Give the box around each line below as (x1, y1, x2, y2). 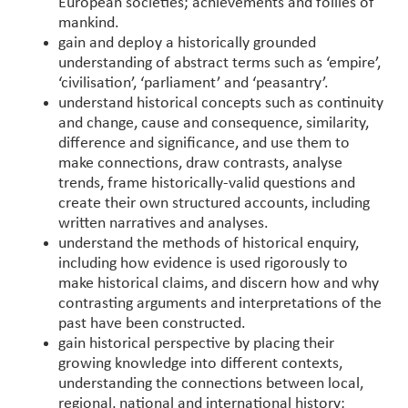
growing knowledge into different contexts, (58, 354, 342, 372)
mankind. (58, 14, 119, 32)
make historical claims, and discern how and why (58, 274, 379, 292)
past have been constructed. (58, 314, 246, 332)
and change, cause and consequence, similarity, (58, 114, 369, 132)
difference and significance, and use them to (58, 134, 350, 152)
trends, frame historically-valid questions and (58, 174, 355, 192)
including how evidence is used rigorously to (58, 254, 348, 272)
